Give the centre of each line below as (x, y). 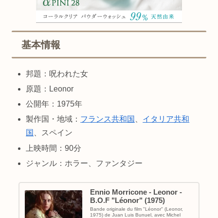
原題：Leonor (50, 89)
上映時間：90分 (54, 148)
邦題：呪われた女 (57, 73)
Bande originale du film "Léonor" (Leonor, (136, 209)
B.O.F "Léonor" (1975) (127, 200)
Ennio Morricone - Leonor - (136, 192)
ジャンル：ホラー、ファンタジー (84, 163)
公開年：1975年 (54, 104)
